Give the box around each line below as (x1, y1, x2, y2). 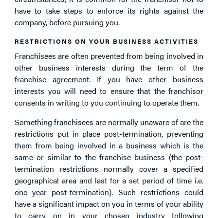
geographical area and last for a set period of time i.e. (15, 174, 203, 186)
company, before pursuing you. (15, 16, 120, 28)
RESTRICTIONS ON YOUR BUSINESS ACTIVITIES (15, 36, 199, 46)
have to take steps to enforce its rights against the (15, 4, 203, 16)
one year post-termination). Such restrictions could (15, 186, 203, 198)
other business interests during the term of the (15, 61, 203, 73)
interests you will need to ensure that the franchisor (15, 85, 203, 96)
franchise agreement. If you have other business (15, 73, 203, 85)
